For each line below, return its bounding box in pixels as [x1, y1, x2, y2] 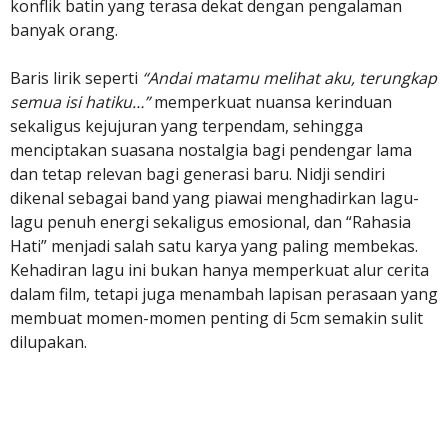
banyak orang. [10, 19, 118, 41]
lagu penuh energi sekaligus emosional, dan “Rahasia [10, 211, 411, 233]
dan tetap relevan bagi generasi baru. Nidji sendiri [10, 163, 385, 185]
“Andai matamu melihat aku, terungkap [142, 67, 437, 89]
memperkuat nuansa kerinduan [150, 91, 392, 113]
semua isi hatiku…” [10, 91, 150, 113]
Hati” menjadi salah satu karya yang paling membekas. [10, 235, 418, 257]
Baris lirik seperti [10, 67, 142, 89]
